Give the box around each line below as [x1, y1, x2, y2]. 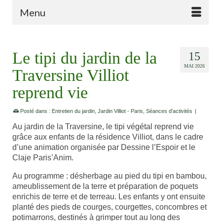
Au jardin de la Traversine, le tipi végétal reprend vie [12, 122, 194, 131]
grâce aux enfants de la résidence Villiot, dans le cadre [12, 133, 203, 141]
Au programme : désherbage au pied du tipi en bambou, [12, 172, 207, 180]
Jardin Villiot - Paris [98, 108, 143, 114]
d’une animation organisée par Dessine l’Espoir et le [12, 143, 195, 151]
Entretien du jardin [52, 108, 95, 114]
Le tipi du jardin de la [12, 49, 157, 67]
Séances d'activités [146, 108, 192, 114]
